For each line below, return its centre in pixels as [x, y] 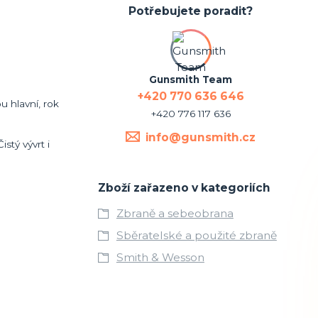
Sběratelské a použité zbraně [196, 235]
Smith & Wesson [160, 257]
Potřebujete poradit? [191, 11]
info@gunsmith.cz [201, 137]
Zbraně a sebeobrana [175, 213]
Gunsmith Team [191, 79]
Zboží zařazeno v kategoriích [184, 187]
